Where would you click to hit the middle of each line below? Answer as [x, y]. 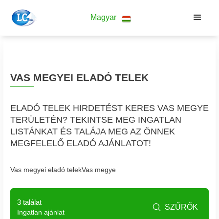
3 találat [29, 202]
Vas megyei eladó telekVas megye [63, 170]
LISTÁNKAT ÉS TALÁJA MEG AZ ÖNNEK [93, 132]
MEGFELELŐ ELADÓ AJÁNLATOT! [81, 143]
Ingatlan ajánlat [41, 212]
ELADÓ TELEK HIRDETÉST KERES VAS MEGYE [109, 108]
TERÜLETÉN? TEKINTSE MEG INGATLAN [96, 120]
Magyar [104, 18]
